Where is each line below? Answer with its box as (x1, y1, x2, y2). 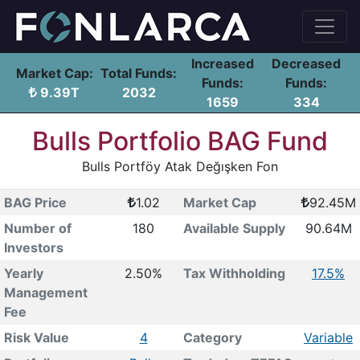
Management (3, 284, 88, 301)
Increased (191, 55, 254, 72)
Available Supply (182, 220, 285, 236)
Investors (3, 239, 63, 256)
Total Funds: (100, 65, 177, 81)
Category (182, 329, 242, 346)
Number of (3, 220, 72, 236)
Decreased (272, 55, 341, 72)
